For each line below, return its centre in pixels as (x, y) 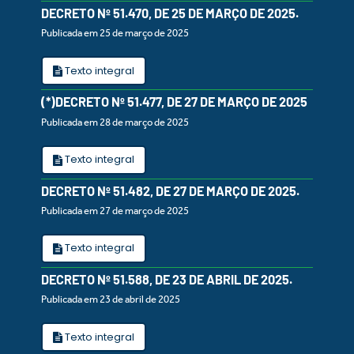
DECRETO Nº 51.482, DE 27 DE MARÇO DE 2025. (170, 190)
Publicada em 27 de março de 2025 (115, 211)
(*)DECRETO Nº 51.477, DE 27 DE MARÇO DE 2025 (174, 102)
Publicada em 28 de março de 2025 (115, 122)
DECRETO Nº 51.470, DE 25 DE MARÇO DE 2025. (170, 13)
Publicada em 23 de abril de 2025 (111, 299)
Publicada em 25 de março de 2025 (115, 33)
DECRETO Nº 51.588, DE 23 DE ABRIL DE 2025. (167, 279)
